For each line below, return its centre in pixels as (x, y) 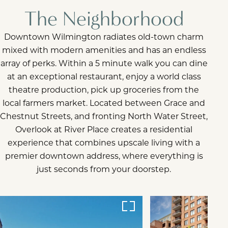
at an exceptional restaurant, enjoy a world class (104, 76)
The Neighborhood (104, 19)
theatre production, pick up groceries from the (104, 90)
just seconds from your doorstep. (104, 169)
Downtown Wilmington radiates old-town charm (104, 37)
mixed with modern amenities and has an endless (104, 50)
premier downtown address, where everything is (104, 156)
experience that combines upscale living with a (104, 142)
